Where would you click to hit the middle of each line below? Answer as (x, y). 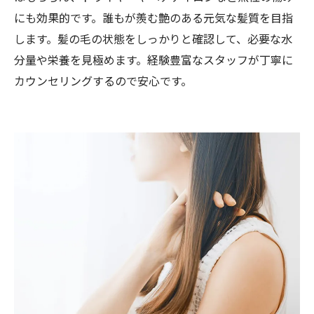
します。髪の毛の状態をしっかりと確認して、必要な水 (153, 38)
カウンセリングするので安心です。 (103, 80)
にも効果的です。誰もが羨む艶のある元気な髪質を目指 (153, 17)
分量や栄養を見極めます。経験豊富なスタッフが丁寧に (153, 59)
